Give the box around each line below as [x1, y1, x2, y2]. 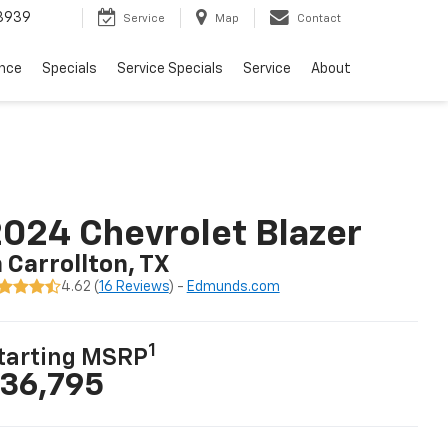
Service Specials [117, 61, 223, 76]
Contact [297, 13, 341, 25]
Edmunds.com [186, 280, 280, 295]
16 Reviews [98, 280, 169, 295]
